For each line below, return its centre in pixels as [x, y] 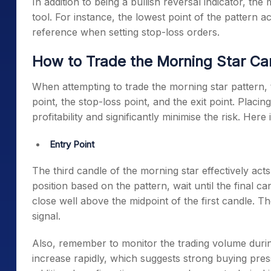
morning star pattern [217, 87]
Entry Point [73, 144]
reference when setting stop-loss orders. [126, 32]
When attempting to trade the [101, 87]
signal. [48, 216]
